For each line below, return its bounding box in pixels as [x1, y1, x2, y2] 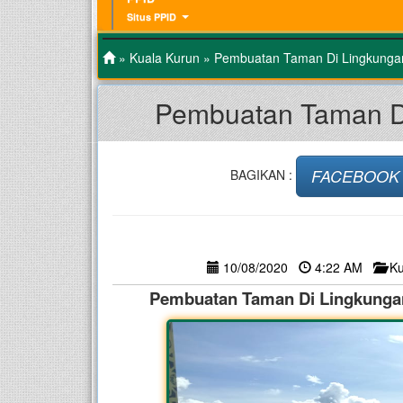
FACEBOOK [310, 164, 399, 187]
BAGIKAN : [229, 165, 296, 184]
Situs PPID [127, 9, 176, 23]
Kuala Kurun [130, 48, 200, 67]
